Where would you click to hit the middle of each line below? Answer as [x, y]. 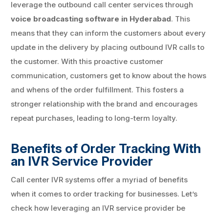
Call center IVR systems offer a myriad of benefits [99, 179]
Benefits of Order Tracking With [106, 148]
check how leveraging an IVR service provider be [98, 208]
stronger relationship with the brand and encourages [104, 104]
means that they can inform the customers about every [109, 33]
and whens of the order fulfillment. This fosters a [98, 89]
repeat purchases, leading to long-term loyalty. [94, 118]
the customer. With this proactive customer [87, 61]
